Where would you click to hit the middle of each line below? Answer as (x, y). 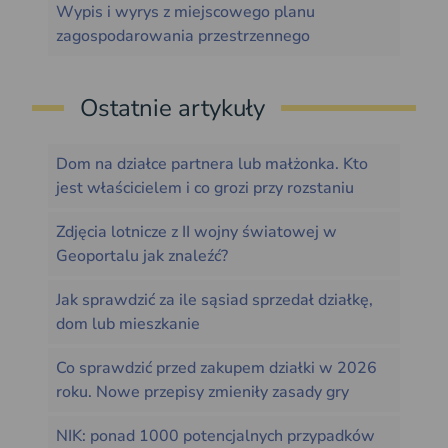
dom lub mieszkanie (128, 324)
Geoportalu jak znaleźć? (142, 256)
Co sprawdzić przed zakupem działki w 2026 (216, 368)
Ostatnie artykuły (172, 108)
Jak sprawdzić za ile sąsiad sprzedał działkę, (214, 300)
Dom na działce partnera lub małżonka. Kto (212, 164)
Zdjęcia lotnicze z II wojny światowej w (196, 232)
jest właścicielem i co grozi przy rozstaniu (205, 188)
